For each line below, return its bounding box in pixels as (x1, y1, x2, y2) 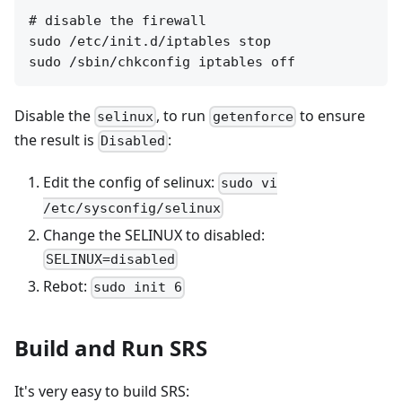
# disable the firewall (29, 13, 206, 29)
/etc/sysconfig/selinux (43, 199, 221, 216)
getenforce (212, 109, 293, 126)
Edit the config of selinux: (43, 172, 218, 193)
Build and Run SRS (14, 333, 207, 363)
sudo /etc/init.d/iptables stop (29, 33, 271, 49)
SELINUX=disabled (46, 251, 176, 268)
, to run (156, 106, 210, 126)
